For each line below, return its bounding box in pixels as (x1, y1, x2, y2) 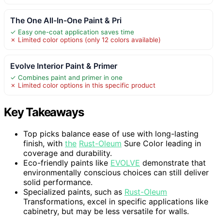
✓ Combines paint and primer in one (10, 74, 123, 82)
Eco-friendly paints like (23, 158, 110, 168)
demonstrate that (140, 158, 206, 168)
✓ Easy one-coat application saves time (10, 28, 134, 36)
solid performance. (23, 177, 93, 187)
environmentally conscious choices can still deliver (23, 168, 209, 178)
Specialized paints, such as (23, 187, 124, 197)
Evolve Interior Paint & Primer (10, 61, 117, 71)
